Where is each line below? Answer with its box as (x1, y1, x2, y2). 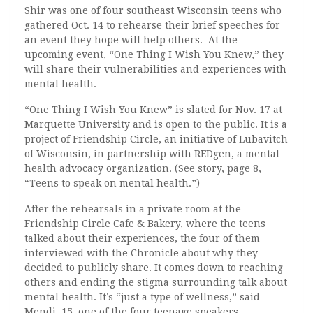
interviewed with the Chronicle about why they (24, 247, 258, 259)
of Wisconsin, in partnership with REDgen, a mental (24, 148, 279, 159)
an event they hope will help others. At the (24, 34, 238, 45)
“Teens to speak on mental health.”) (24, 177, 203, 189)
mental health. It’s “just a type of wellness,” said (24, 291, 260, 303)
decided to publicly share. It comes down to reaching (24, 262, 283, 273)
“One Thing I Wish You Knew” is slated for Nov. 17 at (24, 104, 282, 115)
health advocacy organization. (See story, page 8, (24, 163, 261, 174)
